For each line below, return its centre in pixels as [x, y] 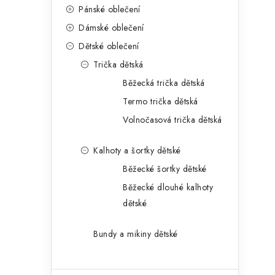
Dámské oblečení [111, 28]
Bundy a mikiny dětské [136, 234]
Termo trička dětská [161, 101]
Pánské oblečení [110, 9]
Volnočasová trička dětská [172, 120]
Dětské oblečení [109, 46]
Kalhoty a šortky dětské [137, 150]
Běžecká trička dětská [164, 83]
